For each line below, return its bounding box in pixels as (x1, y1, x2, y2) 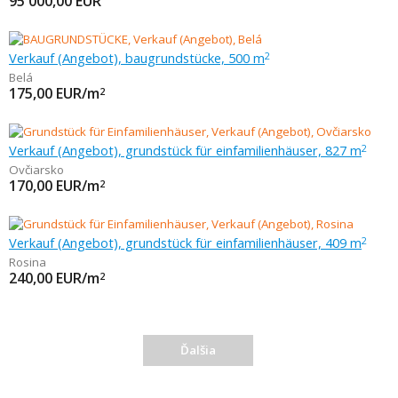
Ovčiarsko (9, 162, 64, 178)
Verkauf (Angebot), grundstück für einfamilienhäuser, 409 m (9, 234, 362, 251)
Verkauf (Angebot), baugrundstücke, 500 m (9, 49, 265, 67)
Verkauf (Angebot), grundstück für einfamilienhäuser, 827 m (9, 141, 362, 159)
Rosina (9, 254, 46, 270)
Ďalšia (179, 342, 216, 358)
